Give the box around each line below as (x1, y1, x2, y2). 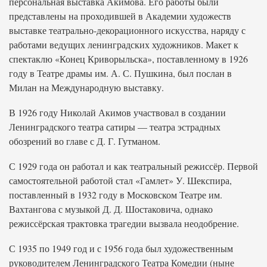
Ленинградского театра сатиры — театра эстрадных (9, 120, 221, 133)
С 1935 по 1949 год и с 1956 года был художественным (9, 242, 233, 254)
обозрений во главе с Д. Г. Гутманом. (9, 135, 160, 147)
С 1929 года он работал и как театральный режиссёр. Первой (9, 160, 258, 172)
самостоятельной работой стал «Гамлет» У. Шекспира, (9, 174, 232, 187)
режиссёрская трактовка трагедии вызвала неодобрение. (9, 217, 239, 229)
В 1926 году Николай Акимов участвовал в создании (9, 106, 226, 119)
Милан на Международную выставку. (9, 81, 164, 94)
